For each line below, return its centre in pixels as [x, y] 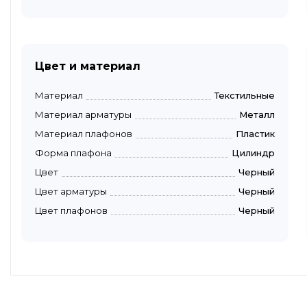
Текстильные [245, 95]
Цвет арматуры [71, 191]
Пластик [255, 133]
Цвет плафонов [71, 210]
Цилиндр [253, 152]
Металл [257, 114]
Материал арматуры [83, 114]
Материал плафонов [84, 133]
